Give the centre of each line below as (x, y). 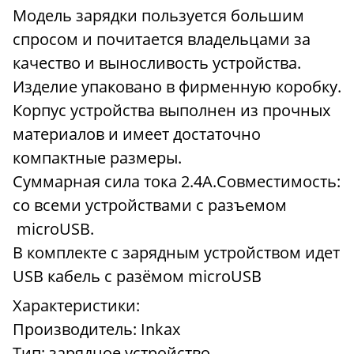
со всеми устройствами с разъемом (150, 205)
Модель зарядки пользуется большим (158, 15)
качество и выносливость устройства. (157, 62)
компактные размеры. (97, 157)
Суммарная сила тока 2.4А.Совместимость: (177, 181)
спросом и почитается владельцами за (162, 39)
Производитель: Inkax (98, 329)
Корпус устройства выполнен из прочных (171, 110)
